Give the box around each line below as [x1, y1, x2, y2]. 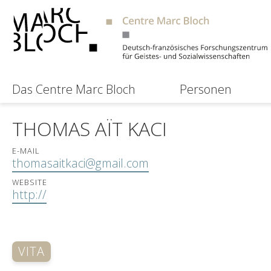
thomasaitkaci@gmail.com [12, 155, 149, 171]
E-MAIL [12, 145, 41, 156]
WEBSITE [12, 177, 48, 188]
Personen [180, 81, 232, 98]
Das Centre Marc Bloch [12, 81, 135, 98]
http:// [12, 186, 47, 203]
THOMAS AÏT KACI [12, 116, 167, 142]
